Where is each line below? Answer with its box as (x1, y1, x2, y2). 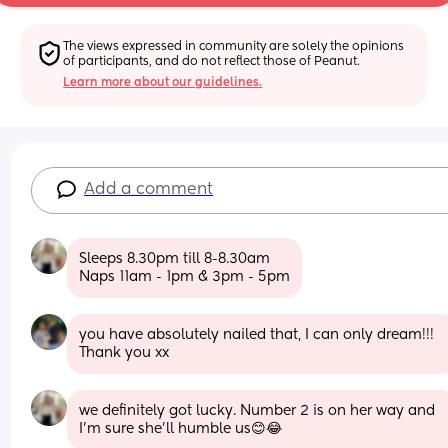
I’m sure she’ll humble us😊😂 (79, 421, 283, 436)
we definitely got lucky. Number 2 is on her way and (79, 403, 436, 418)
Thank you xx (79, 345, 170, 360)
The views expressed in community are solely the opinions (63, 40, 405, 53)
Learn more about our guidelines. (63, 76, 263, 89)
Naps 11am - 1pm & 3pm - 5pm (79, 269, 291, 284)
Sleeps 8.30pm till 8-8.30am (79, 251, 271, 266)
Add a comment (84, 181, 214, 198)
